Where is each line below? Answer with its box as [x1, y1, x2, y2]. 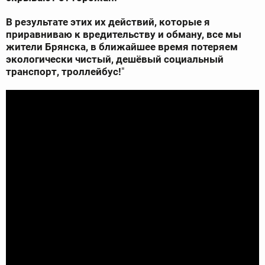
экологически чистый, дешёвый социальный [6, 53, 224, 66]
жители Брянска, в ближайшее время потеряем [6, 41, 238, 53]
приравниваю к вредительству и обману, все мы [6, 28, 241, 41]
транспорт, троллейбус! [6, 66, 121, 78]
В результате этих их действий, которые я [6, 16, 210, 28]
